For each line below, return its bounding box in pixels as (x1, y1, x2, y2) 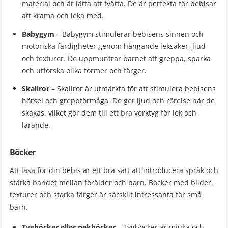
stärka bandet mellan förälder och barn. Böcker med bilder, (10, 178, 213, 188)
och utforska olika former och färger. (22, 65, 147, 75)
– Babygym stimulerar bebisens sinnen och (54, 28, 204, 39)
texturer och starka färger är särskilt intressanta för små (10, 190, 202, 200)
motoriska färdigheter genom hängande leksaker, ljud (22, 41, 206, 51)
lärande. (22, 120, 50, 130)
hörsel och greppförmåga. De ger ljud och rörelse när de (22, 96, 215, 106)
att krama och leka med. (22, 10, 104, 20)
